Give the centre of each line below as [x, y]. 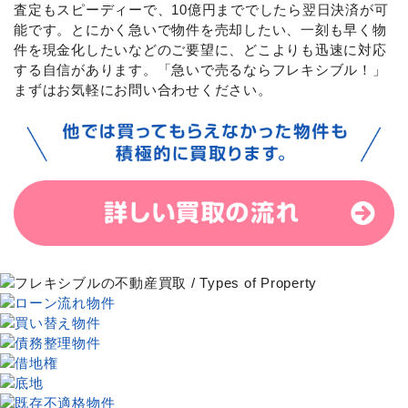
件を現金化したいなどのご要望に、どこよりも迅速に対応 [200, 49]
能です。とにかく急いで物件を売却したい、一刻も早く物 [200, 29]
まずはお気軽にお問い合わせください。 [143, 89]
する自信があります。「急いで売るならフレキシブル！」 [200, 69]
